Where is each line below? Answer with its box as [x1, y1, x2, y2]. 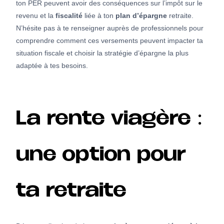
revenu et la [16, 11, 55, 19]
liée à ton [82, 11, 115, 19]
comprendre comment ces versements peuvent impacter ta [16, 36, 203, 44]
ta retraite [16, 183, 126, 200]
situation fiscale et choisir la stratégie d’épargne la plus [16, 48, 188, 57]
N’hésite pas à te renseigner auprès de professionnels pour [16, 23, 203, 32]
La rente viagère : [16, 111, 202, 128]
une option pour [16, 147, 186, 164]
